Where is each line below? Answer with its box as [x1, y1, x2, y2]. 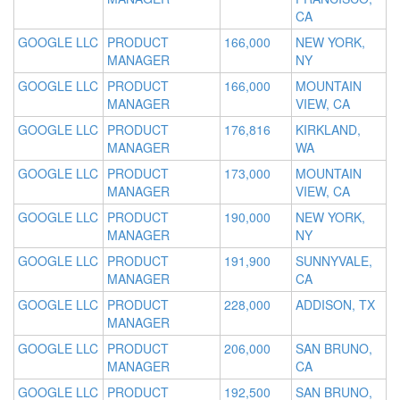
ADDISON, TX [296, 296, 375, 314]
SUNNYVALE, [296, 252, 372, 271]
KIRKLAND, [296, 121, 361, 139]
